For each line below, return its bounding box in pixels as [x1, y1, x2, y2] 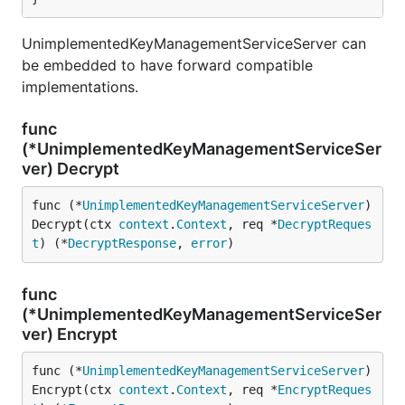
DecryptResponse [68, 236, 176, 250]
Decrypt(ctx [32, 217, 118, 231]
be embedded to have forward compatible [22, 56, 313, 74]
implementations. [22, 78, 138, 96]
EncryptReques [278, 382, 372, 397]
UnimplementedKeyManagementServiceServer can [22, 34, 366, 52]
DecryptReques [278, 217, 372, 231]
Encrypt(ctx [32, 382, 118, 397]
